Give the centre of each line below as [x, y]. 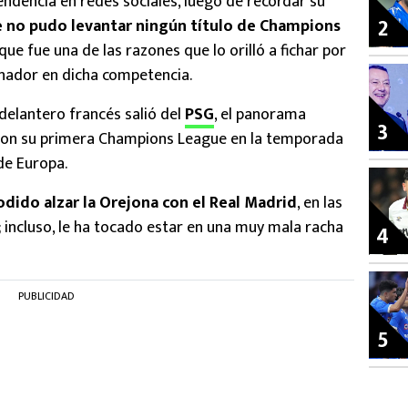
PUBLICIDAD [46, 296]
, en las [320, 204]
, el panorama [260, 115]
